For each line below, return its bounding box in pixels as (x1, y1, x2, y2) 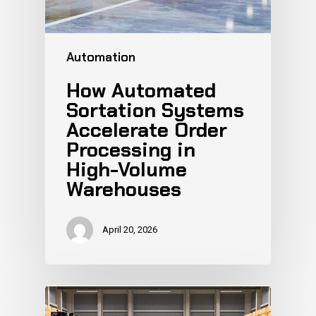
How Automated (66, 77, 216, 104)
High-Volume (66, 156, 187, 183)
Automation (66, 48, 135, 66)
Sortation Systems (66, 97, 244, 123)
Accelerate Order (66, 116, 227, 143)
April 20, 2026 (102, 224, 157, 235)
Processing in (66, 136, 195, 163)
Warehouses (66, 176, 181, 202)
